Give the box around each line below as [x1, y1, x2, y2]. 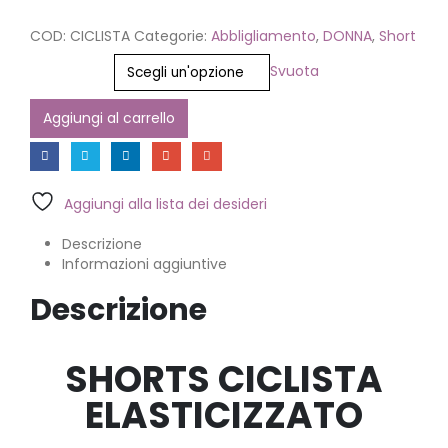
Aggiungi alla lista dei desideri [64, 193, 267, 214]
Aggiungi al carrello [43, 108, 175, 128]
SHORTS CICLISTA [65, 353, 383, 405]
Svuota [270, 61, 319, 82]
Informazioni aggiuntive [62, 253, 227, 274]
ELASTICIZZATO [85, 389, 363, 441]
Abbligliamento [211, 26, 316, 46]
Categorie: [134, 26, 211, 46]
